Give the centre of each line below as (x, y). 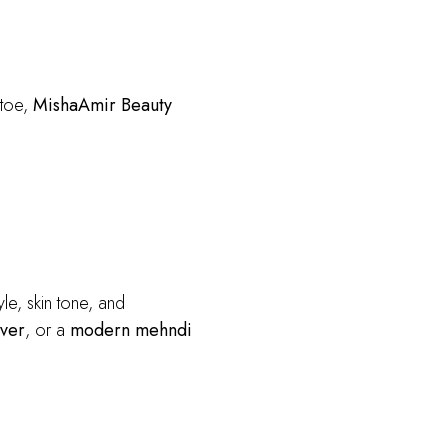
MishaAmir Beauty (102, 105)
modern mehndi (130, 330)
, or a (47, 330)
